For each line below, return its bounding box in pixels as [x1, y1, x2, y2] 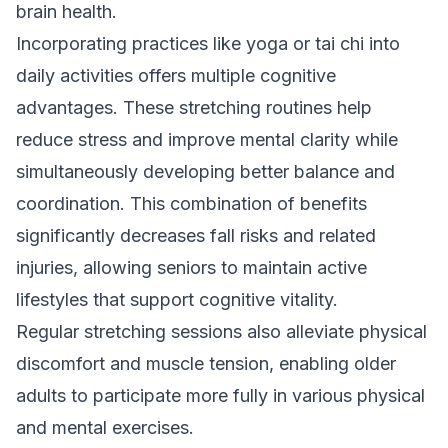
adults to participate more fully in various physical [16, 385, 425, 406]
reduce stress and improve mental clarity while [16, 129, 398, 150]
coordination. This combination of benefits [16, 193, 367, 214]
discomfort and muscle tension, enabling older [16, 353, 396, 374]
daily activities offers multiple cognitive [16, 65, 336, 86]
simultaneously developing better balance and [16, 161, 395, 182]
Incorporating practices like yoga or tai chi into [16, 33, 400, 54]
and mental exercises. [16, 417, 194, 438]
